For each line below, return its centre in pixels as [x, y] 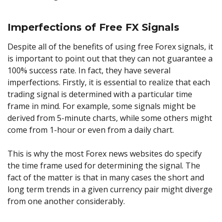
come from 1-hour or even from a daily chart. [91, 130]
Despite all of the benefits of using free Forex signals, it [110, 46]
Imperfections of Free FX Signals [93, 27]
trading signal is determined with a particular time [100, 94]
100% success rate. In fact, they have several [89, 70]
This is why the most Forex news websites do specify [105, 153]
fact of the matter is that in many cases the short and [106, 177]
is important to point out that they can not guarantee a [110, 58]
